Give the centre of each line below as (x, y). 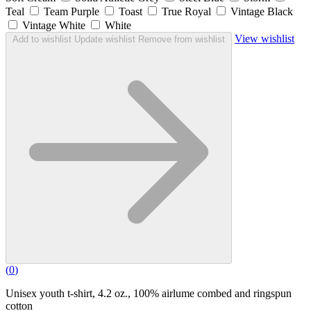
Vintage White (54, 26)
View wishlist (264, 39)
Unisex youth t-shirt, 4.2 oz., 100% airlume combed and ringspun (149, 294)
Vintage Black (262, 12)
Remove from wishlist (182, 40)
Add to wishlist (42, 40)
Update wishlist (105, 40)
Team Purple (72, 12)
